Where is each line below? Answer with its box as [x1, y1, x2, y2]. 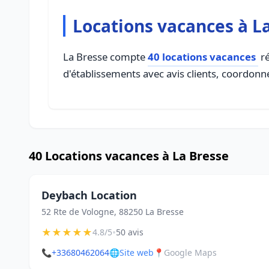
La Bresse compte [63, 50, 148, 64]
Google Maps [164, 247, 217, 258]
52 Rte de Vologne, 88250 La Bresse [41, 206, 184, 217]
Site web [119, 247, 154, 258]
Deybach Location [41, 188, 137, 202]
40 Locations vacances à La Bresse [29, 148, 229, 164]
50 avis [116, 226, 144, 238]
